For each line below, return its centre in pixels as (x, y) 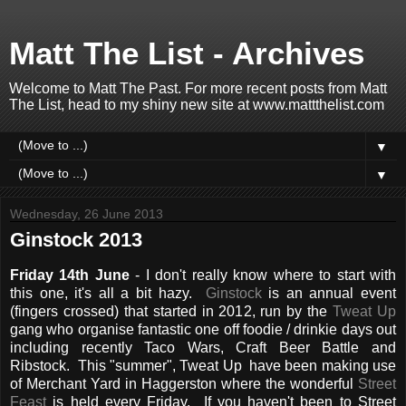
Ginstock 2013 (76, 240)
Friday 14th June (70, 275)
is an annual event (329, 293)
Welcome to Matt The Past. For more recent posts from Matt (198, 88)
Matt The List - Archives (187, 53)
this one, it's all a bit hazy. (108, 293)
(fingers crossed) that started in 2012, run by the (172, 311)
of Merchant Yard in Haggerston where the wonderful (184, 383)
